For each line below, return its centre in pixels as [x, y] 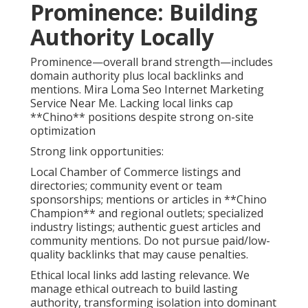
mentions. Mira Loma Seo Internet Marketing [147, 90]
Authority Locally [122, 37]
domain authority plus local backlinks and [137, 76]
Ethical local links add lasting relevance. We [140, 275]
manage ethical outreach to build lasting [134, 289]
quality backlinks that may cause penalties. [139, 255]
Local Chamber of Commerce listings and [135, 172]
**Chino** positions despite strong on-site [142, 117]
